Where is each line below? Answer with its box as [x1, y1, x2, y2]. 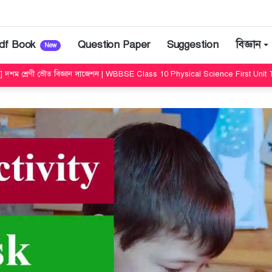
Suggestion [166, 38, 219, 51]
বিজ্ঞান [235, 38, 261, 51]
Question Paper [78, 38, 150, 51]
